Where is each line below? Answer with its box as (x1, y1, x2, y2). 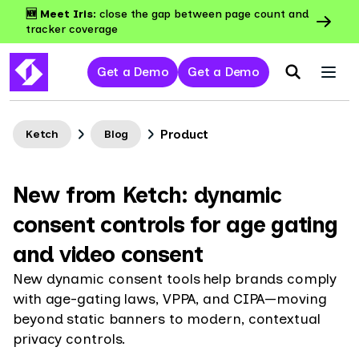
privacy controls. (13, 330, 127, 348)
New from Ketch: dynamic (13, 181, 281, 208)
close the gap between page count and (99, 7, 309, 21)
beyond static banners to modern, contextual (13, 310, 321, 328)
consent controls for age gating (13, 211, 338, 238)
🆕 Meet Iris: (26, 7, 99, 21)
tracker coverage (26, 22, 118, 36)
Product (160, 126, 208, 142)
